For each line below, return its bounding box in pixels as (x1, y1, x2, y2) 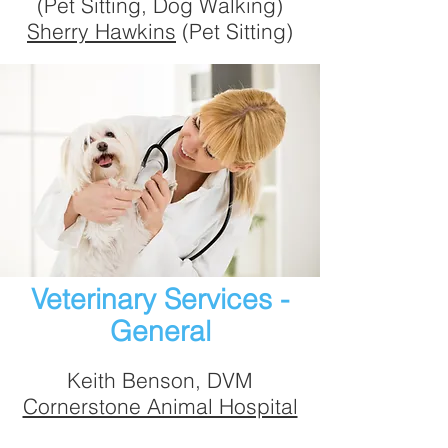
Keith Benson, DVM (67, 367, 253, 393)
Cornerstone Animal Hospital (22, 393, 298, 419)
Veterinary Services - (31, 282, 289, 316)
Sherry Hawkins (27, 18, 176, 44)
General (109, 314, 211, 348)
